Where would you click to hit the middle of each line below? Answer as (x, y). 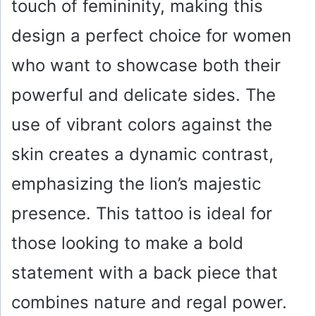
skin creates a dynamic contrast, (142, 154)
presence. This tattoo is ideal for (142, 213)
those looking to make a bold (127, 243)
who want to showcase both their (146, 65)
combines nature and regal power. (149, 302)
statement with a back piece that (145, 272)
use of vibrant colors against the (142, 124)
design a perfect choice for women (151, 35)
